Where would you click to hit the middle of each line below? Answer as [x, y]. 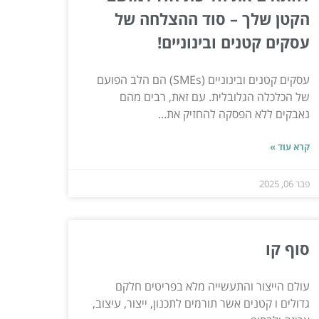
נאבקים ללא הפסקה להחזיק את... [234, 114]
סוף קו [287, 248]
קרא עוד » [289, 146]
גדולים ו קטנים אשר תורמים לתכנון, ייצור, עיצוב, [201, 303]
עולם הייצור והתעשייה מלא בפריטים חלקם [212, 286]
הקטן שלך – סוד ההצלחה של [212, 18]
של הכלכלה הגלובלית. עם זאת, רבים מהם [214, 96]
